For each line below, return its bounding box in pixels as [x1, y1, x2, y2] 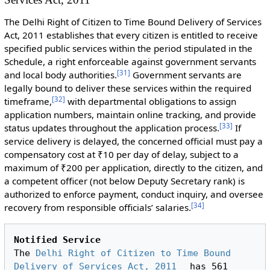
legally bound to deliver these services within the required [4, 82, 251, 95]
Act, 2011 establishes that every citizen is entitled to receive [4, 29, 258, 42]
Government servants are [130, 69, 242, 81]
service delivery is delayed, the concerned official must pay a [4, 135, 263, 148]
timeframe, [4, 95, 52, 108]
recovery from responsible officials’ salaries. [4, 201, 191, 214]
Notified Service [14, 234, 101, 245]
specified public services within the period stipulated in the [4, 42, 253, 55]
